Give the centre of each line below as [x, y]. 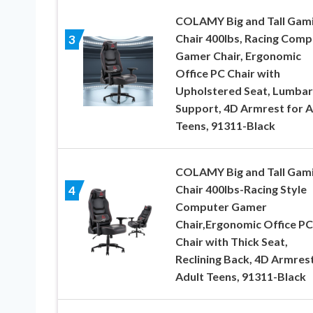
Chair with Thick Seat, [231, 242]
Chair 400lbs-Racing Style [241, 189]
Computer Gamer [221, 207]
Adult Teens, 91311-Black [240, 277]
